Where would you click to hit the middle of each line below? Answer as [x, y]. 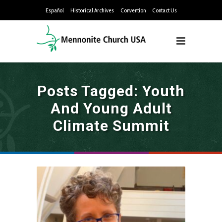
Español [55, 10]
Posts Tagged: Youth [111, 91]
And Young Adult [111, 108]
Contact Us [164, 10]
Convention [133, 10]
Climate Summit [111, 126]
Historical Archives [92, 10]
